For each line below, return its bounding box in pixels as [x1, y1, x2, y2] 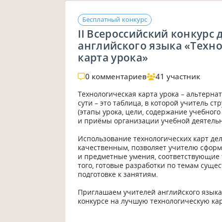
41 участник [156, 71, 201, 81]
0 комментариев [85, 71, 147, 81]
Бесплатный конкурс [82, 14, 148, 24]
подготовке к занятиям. [78, 169, 161, 179]
